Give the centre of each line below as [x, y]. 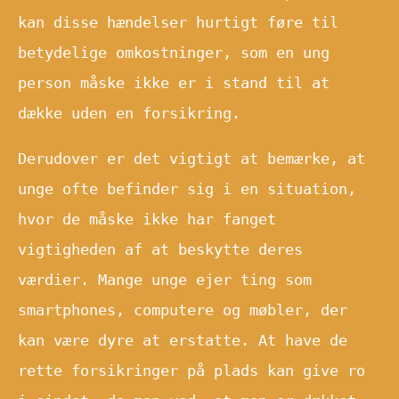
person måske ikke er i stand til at [174, 82]
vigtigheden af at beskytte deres [160, 249]
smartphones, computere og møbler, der [183, 309]
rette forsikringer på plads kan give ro [191, 370]
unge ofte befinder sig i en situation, [187, 188]
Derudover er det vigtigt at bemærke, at [191, 158]
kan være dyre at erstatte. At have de [183, 340]
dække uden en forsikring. [129, 113]
